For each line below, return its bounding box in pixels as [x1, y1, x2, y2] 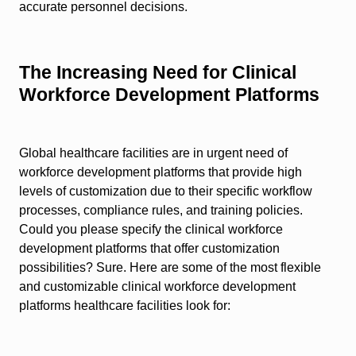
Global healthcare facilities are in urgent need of [19, 146, 288, 161]
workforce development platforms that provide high [19, 165, 302, 180]
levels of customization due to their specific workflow [19, 184, 312, 199]
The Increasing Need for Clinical [19, 62, 296, 83]
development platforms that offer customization [19, 242, 280, 256]
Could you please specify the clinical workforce [19, 222, 283, 237]
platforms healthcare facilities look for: [19, 299, 230, 313]
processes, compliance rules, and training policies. [19, 203, 303, 218]
